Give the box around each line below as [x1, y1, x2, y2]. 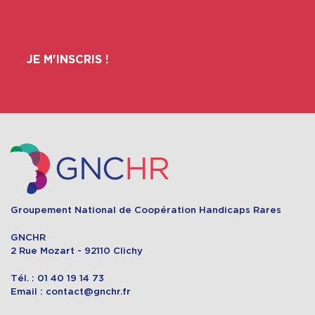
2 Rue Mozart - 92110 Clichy [11, 245, 143, 257]
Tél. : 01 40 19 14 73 [11, 272, 104, 283]
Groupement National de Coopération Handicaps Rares [11, 205, 281, 216]
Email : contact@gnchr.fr [11, 285, 131, 297]
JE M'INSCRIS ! [26, 54, 109, 66]
